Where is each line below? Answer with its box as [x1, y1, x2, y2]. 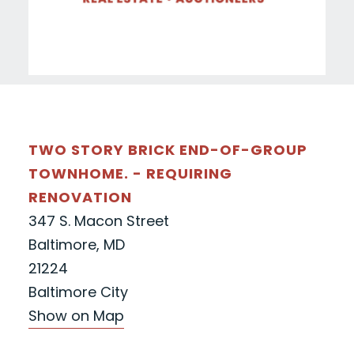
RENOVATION [28, 186, 132, 207]
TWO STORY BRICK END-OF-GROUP [28, 139, 307, 160]
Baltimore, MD [28, 234, 125, 254]
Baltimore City [28, 281, 128, 302]
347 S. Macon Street [28, 210, 169, 231]
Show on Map [28, 305, 124, 326]
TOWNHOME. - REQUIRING [28, 163, 232, 183]
